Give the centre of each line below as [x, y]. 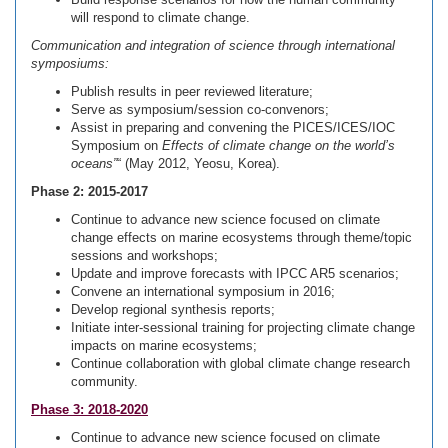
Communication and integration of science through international [213, 45]
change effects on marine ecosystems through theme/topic [241, 237]
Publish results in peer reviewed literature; [192, 91]
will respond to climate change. [160, 17]
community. [104, 381]
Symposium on [116, 145]
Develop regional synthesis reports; [173, 309]
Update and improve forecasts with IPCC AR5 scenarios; [235, 273]
